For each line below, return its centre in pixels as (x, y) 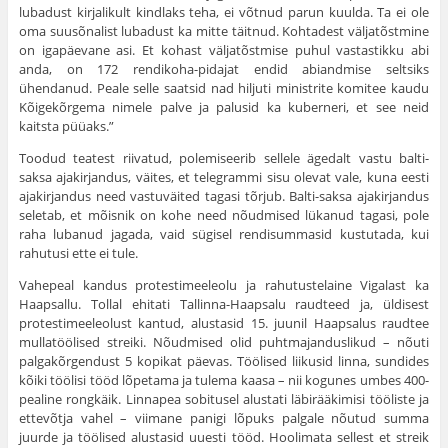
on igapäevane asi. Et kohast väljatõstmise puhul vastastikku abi (224, 50)
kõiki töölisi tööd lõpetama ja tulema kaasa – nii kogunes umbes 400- (224, 380)
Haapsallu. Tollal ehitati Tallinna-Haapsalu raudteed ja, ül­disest (224, 304)
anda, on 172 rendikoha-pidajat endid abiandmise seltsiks (224, 69)
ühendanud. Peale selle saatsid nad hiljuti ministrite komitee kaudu (224, 88)
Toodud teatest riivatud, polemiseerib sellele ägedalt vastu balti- (224, 158)
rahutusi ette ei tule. (78, 253)
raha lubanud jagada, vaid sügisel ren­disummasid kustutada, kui (224, 234)
